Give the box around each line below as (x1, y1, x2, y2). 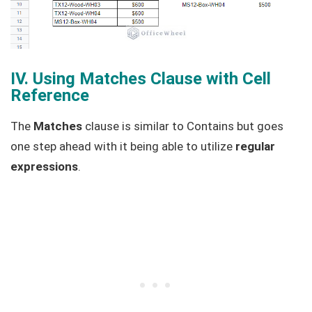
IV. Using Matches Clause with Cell (10, 69, 271, 89)
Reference (10, 86, 89, 106)
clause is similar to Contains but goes (82, 119, 283, 134)
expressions (10, 159, 78, 174)
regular (235, 139, 275, 154)
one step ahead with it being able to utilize (10, 139, 235, 154)
